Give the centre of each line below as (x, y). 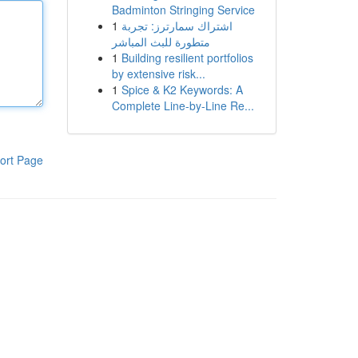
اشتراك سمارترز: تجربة (177, 26)
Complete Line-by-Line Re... (183, 105)
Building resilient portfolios (187, 58)
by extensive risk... (158, 74)
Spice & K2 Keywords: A (182, 89)
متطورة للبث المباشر (161, 42)
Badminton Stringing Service (183, 10)
